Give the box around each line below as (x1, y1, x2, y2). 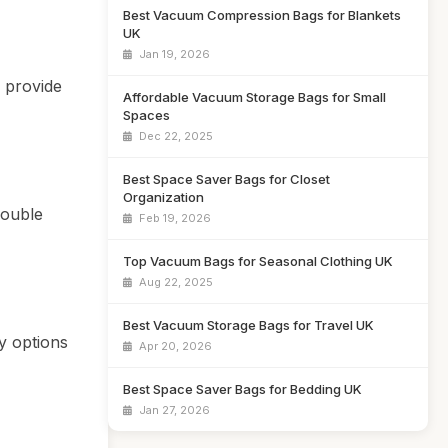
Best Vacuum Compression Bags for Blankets (123, 7, 401, 23)
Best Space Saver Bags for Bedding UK (123, 381, 362, 397)
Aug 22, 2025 (136, 275, 213, 289)
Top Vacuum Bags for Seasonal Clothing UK (123, 253, 393, 269)
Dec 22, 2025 (136, 129, 213, 143)
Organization (123, 189, 204, 205)
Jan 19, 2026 (136, 47, 210, 61)
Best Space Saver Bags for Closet (123, 171, 330, 187)
